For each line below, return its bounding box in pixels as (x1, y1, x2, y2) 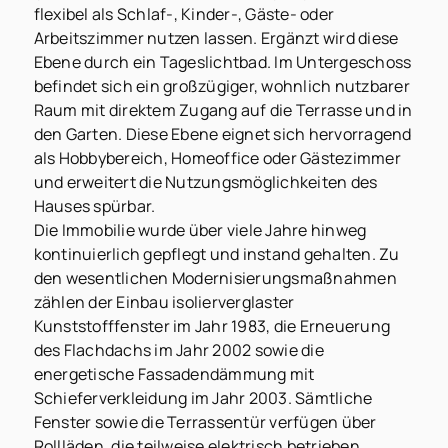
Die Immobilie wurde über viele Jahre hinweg (33, 219, 367, 242)
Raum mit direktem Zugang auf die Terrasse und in (33, 99, 413, 122)
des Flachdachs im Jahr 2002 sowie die (33, 339, 324, 362)
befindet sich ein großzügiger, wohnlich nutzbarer (33, 75, 410, 98)
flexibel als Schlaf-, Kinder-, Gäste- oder (33, 3, 335, 26)
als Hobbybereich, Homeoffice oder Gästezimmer (33, 147, 401, 170)
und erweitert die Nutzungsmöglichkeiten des (33, 171, 378, 194)
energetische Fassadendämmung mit (33, 363, 315, 386)
